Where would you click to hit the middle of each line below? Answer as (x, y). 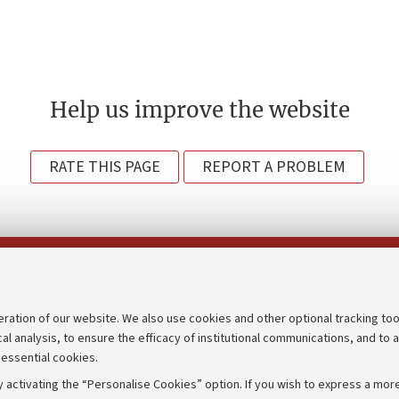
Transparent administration (293, 342)
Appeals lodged (254, 371)
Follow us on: (203, 271)
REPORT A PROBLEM (274, 167)
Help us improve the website (199, 110)
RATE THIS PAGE (105, 167)
